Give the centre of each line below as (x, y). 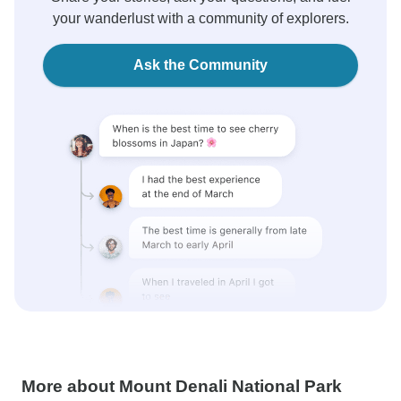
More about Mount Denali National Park (182, 386)
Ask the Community (200, 65)
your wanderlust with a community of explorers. (200, 18)
